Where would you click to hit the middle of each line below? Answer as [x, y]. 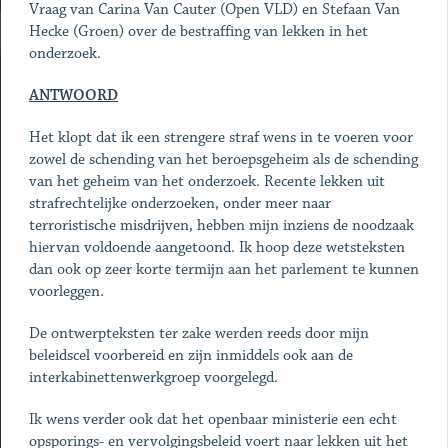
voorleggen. [66, 291]
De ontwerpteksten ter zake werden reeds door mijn [198, 333]
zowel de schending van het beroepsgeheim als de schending [223, 159]
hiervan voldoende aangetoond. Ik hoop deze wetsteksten [216, 247]
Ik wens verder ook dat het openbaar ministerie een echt [212, 419]
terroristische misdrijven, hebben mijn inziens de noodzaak [221, 225]
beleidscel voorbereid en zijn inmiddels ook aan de [190, 355]
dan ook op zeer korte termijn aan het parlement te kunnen [223, 269]
